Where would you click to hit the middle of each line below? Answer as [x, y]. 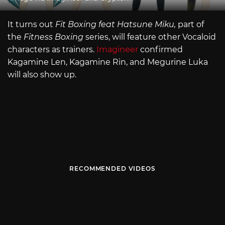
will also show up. [42, 74]
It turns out [31, 24]
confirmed [160, 49]
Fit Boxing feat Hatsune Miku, [117, 24]
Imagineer [117, 49]
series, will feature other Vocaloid [151, 37]
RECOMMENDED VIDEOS [113, 169]
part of [191, 24]
